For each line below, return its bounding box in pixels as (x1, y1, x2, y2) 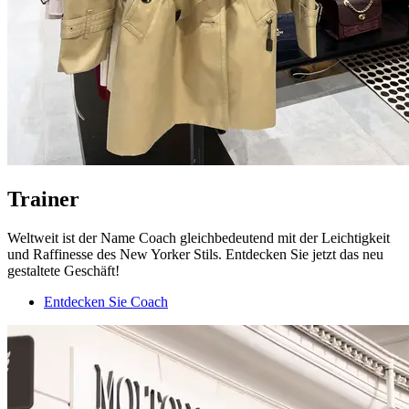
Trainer (7, 186, 79, 211)
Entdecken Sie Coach (44, 293, 168, 309)
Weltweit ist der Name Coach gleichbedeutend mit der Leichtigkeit (7, 229, 390, 246)
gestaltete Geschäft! (7, 262, 120, 278)
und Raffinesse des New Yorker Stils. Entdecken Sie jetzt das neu (7, 246, 383, 262)
